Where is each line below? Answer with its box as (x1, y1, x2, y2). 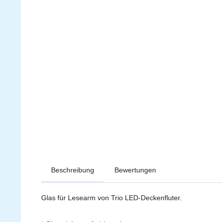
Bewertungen (114, 166, 156, 174)
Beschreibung (51, 166, 94, 174)
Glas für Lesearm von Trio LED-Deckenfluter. (41, 193, 182, 202)
